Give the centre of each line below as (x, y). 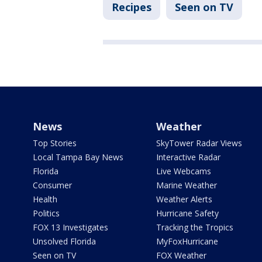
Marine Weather (186, 185)
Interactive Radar (188, 157)
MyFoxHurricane (187, 242)
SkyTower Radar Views (199, 143)
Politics (46, 213)
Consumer (52, 185)
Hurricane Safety (187, 213)
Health (45, 199)
